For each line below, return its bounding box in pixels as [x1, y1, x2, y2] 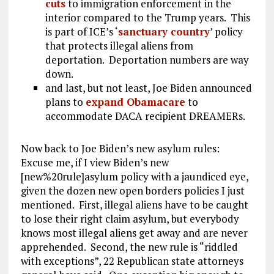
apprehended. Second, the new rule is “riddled [20, 240, 238, 254]
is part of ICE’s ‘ [45, 24, 118, 39]
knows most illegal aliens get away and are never [20, 226, 248, 240]
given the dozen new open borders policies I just [20, 183, 245, 198]
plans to [45, 95, 86, 109]
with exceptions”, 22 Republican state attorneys [20, 254, 243, 268]
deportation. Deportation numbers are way [45, 53, 249, 67]
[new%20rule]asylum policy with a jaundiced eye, [20, 169, 248, 184]
